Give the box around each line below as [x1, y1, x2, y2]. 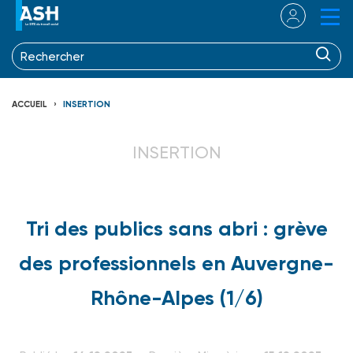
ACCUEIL [12, 98, 47, 110]
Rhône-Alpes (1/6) [90, 284, 263, 310]
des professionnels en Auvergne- [19, 250, 334, 276]
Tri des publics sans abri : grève [25, 215, 328, 241]
